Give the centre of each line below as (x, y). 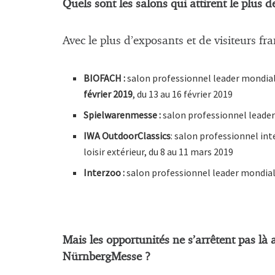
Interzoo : (104, 172)
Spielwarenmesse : (123, 114)
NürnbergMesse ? (107, 257)
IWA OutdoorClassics (127, 135)
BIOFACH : (106, 78)
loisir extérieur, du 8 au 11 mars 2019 (159, 151)
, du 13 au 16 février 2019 (183, 94)
